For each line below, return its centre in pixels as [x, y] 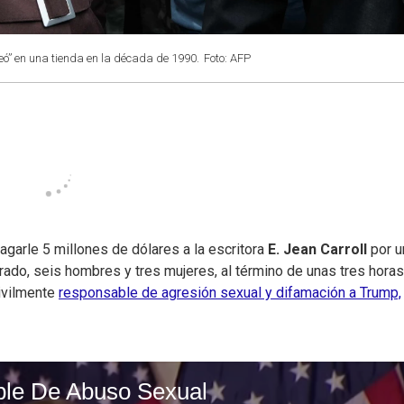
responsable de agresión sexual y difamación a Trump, [230, 293]
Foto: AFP [227, 58]
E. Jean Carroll [317, 250]
